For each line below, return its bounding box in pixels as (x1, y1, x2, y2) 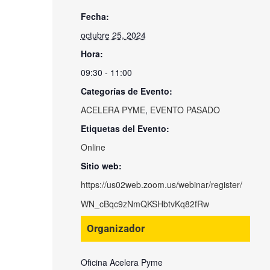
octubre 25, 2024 (80, 28, 146, 41)
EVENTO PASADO (149, 103, 220, 116)
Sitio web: (80, 159, 122, 172)
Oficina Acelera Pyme (80, 256, 163, 268)
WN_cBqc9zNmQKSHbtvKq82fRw (80, 197, 209, 210)
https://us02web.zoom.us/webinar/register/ (80, 178, 242, 190)
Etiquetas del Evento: (80, 122, 169, 134)
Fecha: (80, 10, 109, 22)
